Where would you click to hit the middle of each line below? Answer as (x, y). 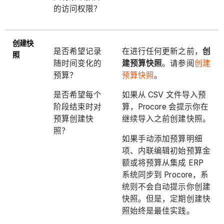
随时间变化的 (77, 63)
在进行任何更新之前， (162, 51)
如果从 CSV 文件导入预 (164, 95)
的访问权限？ (77, 8)
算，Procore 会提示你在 (165, 107)
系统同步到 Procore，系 (165, 174)
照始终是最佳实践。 (158, 210)
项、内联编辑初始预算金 (166, 150)
